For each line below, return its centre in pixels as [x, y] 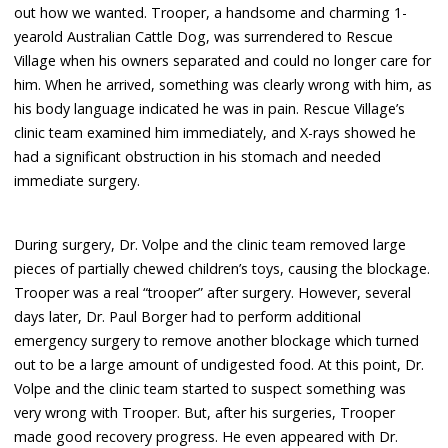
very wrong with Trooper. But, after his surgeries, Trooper [205, 412]
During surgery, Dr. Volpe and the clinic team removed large [210, 244]
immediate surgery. [77, 180]
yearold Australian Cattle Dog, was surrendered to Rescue [204, 36]
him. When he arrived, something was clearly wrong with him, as [223, 84]
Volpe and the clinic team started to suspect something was [210, 388]
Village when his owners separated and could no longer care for [223, 60]
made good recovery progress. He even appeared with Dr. [206, 436]
